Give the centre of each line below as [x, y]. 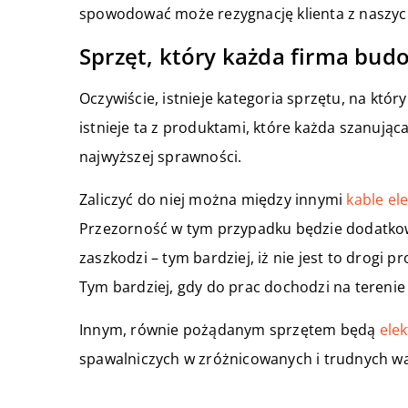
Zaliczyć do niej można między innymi [213, 200]
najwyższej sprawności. [161, 157]
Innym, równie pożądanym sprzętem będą [229, 330]
